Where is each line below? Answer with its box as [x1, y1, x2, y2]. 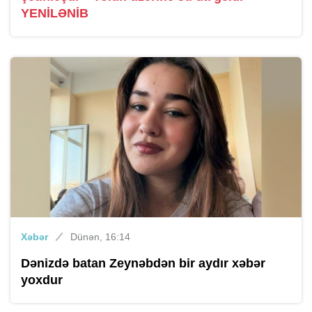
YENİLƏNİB [21, 6, 88, 21]
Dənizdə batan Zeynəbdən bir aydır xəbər [21, 256, 265, 271]
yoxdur [21, 273, 63, 288]
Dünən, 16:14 [70, 231, 130, 243]
